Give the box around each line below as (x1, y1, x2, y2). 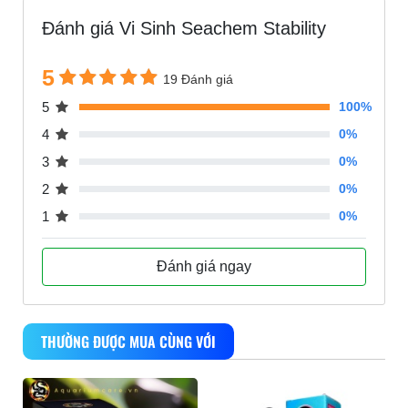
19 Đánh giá (163, 71, 234, 87)
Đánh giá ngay (157, 259, 251, 275)
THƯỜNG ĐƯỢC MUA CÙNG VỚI (41, 331, 216, 353)
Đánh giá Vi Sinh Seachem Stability (42, 18, 326, 39)
